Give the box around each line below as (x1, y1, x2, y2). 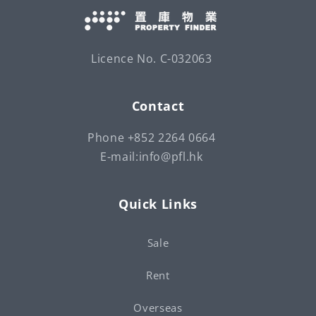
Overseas (133, 300, 183, 315)
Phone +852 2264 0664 (87, 130, 216, 145)
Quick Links (118, 195, 198, 212)
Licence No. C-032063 (91, 51, 212, 66)
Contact (131, 97, 185, 114)
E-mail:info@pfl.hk (100, 149, 203, 164)
